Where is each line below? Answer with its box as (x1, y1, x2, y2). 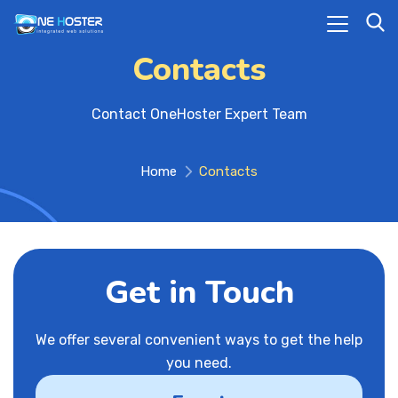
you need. (166, 354, 232, 371)
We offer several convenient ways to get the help (36, 331, 362, 348)
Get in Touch (104, 271, 294, 314)
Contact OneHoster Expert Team (91, 106, 307, 123)
